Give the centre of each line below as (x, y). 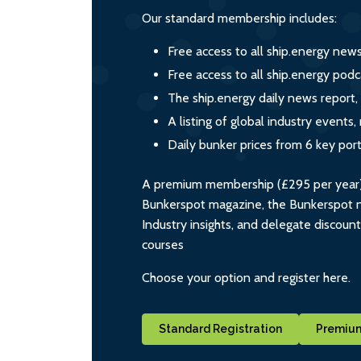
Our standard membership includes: (239, 18)
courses (163, 244)
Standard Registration (220, 328)
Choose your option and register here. (246, 277)
